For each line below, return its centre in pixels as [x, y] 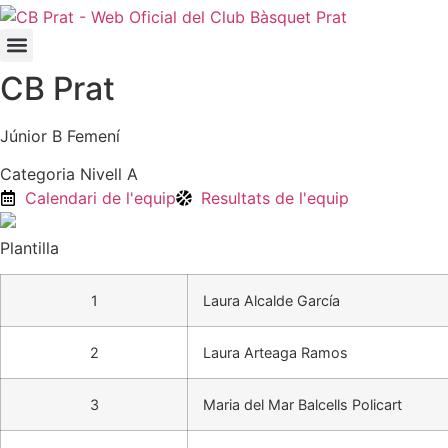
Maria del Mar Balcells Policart [302, 404]
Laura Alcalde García [271, 300]
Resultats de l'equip [275, 197]
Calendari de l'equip [100, 197]
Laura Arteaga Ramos [275, 352]
